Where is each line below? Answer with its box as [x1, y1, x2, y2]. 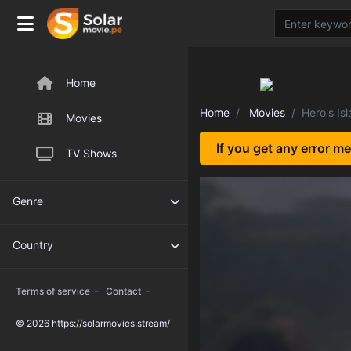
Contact [106, 285, 141, 297]
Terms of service [16, 285, 90, 297]
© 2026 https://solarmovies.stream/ [16, 317, 170, 329]
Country [13, 238, 53, 251]
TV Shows [66, 147, 117, 160]
